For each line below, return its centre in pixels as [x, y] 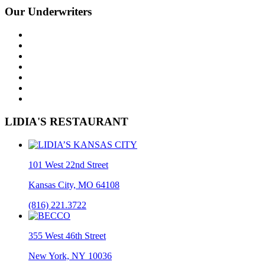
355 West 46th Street [67, 235]
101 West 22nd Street [68, 164]
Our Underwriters [48, 12]
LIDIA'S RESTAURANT [67, 121]
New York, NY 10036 [70, 256]
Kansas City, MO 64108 [74, 185]
